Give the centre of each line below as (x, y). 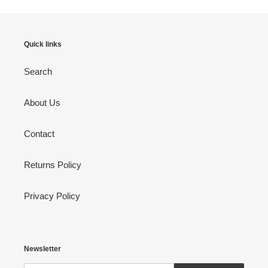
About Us (42, 102)
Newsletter (42, 249)
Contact (39, 133)
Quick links (43, 45)
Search (38, 71)
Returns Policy (53, 165)
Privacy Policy (52, 196)
